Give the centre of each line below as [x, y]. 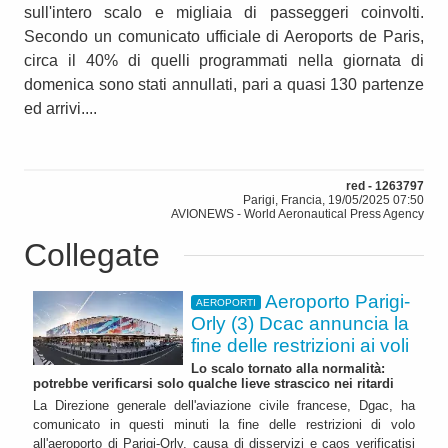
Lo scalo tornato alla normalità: [288, 369]
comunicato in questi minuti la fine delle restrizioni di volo [224, 425]
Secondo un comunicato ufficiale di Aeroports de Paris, [224, 36]
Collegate [92, 254]
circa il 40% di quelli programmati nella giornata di [224, 60]
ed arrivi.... [60, 108]
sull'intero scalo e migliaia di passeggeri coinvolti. [224, 12]
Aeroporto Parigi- [338, 301]
